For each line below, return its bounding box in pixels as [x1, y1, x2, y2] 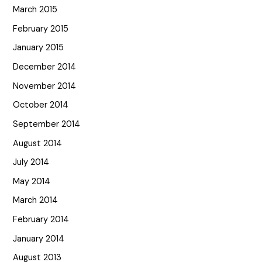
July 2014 [13, 157, 50, 168]
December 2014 [13, 61, 77, 73]
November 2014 [13, 80, 77, 92]
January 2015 [13, 42, 64, 54]
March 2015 [13, 4, 58, 16]
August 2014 [13, 137, 63, 149]
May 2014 [13, 175, 51, 187]
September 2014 [13, 118, 81, 130]
